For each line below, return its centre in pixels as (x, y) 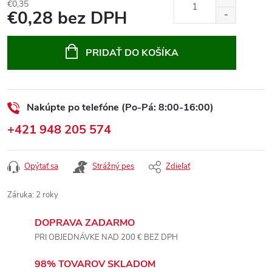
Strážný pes (113, 166)
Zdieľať (178, 166)
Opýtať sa (41, 166)
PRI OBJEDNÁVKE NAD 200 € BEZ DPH (106, 237)
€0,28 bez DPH (67, 18)
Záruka (20, 195)
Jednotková (29, 31)
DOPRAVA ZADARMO (85, 223)
